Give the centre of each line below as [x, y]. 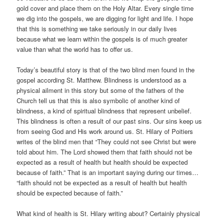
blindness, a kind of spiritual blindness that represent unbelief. [104, 110]
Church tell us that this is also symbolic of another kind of [99, 100]
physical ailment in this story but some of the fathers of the [100, 90]
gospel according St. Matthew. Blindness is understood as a [102, 80]
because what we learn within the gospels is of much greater [102, 39]
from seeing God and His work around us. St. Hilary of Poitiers [105, 131]
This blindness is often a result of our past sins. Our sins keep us [109, 121]
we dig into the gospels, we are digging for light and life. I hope [105, 18]
